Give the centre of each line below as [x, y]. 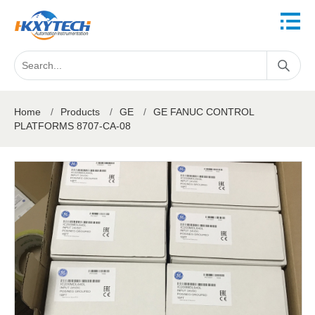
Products [80, 112]
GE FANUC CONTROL [204, 112]
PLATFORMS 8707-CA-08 [72, 126]
